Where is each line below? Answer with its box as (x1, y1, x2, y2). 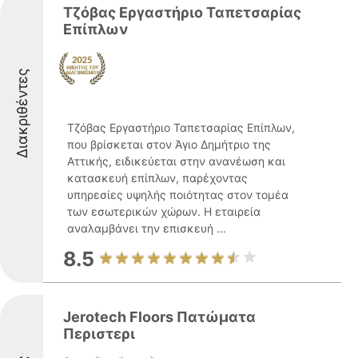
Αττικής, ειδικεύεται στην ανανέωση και (67, 154, 285, 168)
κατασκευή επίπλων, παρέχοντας (67, 171, 248, 185)
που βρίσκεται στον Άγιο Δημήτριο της (67, 137, 271, 151)
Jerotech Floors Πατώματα (63, 308, 256, 325)
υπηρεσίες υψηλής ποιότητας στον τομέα (67, 188, 288, 201)
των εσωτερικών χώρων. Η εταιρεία (67, 205, 261, 218)
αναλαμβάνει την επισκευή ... (67, 221, 226, 235)
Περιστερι (63, 325, 135, 342)
